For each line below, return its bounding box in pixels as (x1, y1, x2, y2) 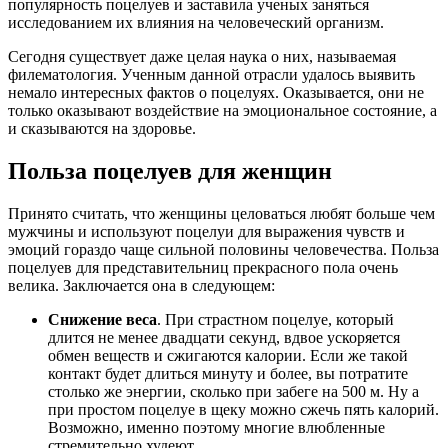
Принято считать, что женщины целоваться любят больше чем (8, 204, 435, 222)
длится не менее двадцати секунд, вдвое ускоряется (48, 328, 400, 346)
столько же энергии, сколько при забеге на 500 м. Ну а (48, 382, 419, 400)
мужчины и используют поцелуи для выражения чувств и (8, 222, 405, 240)
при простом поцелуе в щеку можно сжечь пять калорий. (48, 400, 439, 418)
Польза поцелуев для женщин (8, 157, 332, 184)
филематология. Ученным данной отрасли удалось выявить (8, 65, 415, 83)
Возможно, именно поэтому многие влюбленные (48, 418, 385, 436)
